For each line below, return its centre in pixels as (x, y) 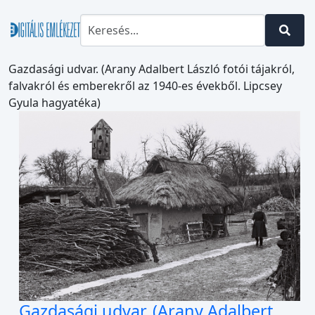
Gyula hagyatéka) (54, 103)
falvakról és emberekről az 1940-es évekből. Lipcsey (145, 86)
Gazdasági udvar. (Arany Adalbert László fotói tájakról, (152, 69)
